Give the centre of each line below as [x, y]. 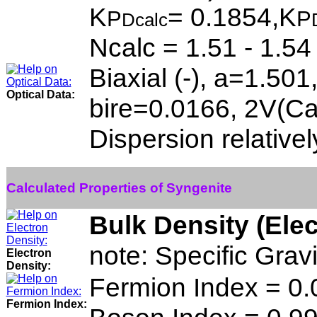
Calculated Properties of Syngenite [119, 188]
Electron [29, 253]
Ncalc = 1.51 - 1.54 [200, 47]
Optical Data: [40, 94]
